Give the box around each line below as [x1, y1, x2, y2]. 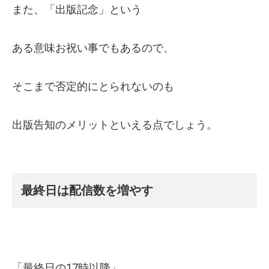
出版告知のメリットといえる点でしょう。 [12, 118, 217, 131]
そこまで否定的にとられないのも [12, 80, 174, 93]
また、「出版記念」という [12, 3, 142, 16]
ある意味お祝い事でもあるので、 [12, 41, 174, 55]
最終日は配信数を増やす [21, 183, 153, 198]
